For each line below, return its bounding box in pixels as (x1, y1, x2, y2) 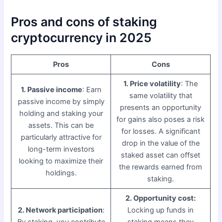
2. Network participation (17, 205, 103, 215)
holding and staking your (19, 109, 103, 118)
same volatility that (129, 91, 192, 100)
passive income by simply (17, 97, 105, 106)
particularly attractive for (20, 132, 102, 142)
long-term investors (27, 144, 95, 154)
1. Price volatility (123, 79, 181, 88)
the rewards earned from (119, 162, 203, 171)
